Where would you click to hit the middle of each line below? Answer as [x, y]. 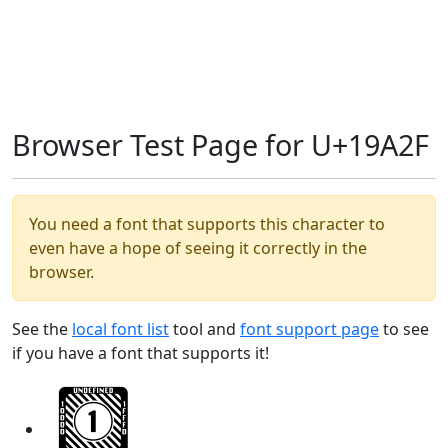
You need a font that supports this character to [207, 224]
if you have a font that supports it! [140, 353]
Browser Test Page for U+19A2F [220, 144]
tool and [204, 329]
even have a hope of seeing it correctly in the [198, 248]
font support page [309, 329]
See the [42, 329]
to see [404, 329]
